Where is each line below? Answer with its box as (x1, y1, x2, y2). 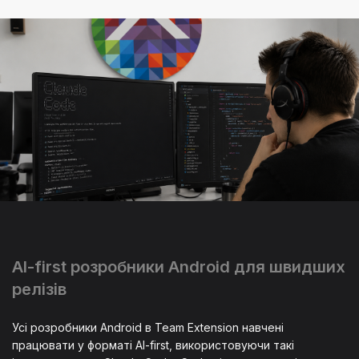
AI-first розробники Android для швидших (12, 256, 345, 276)
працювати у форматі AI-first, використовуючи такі (12, 337, 294, 352)
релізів (12, 279, 67, 299)
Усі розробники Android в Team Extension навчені (12, 320, 284, 334)
